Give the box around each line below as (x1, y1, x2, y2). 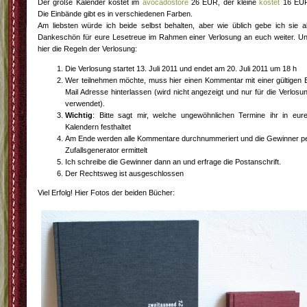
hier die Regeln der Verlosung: (38, 45, 137, 53)
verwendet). (65, 99, 105, 108)
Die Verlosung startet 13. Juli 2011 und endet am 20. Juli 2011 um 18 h (65, 64, 297, 73)
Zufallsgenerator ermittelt (65, 146, 147, 155)
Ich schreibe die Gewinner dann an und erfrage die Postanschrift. (65, 158, 281, 167)
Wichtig (65, 111, 93, 120)
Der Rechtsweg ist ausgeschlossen (65, 169, 184, 178)
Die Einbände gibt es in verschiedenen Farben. (38, 10, 193, 19)
